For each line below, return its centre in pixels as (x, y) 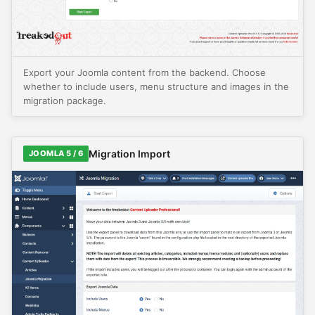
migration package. (65, 101)
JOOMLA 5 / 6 (56, 154)
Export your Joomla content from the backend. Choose (144, 73)
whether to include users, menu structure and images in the (156, 87)
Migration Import (130, 153)
